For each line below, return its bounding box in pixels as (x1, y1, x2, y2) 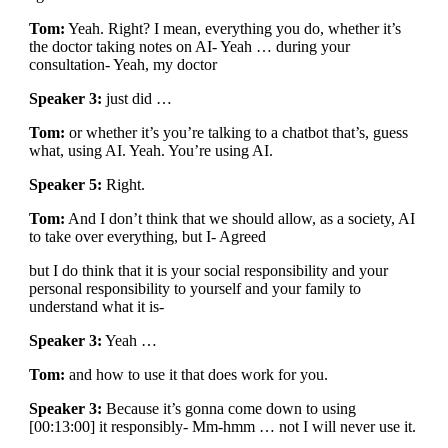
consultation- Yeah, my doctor (28, 56, 217, 73)
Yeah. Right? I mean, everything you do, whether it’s (64, 20, 401, 37)
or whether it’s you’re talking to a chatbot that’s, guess (64, 124, 408, 141)
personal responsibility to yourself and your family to (28, 280, 361, 297)
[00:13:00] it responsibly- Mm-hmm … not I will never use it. (28, 418, 416, 435)
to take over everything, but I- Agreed (28, 228, 266, 245)
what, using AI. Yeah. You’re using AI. (28, 142, 273, 159)
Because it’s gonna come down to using (101, 400, 356, 417)
